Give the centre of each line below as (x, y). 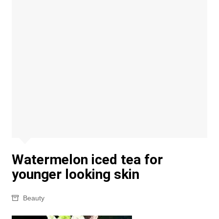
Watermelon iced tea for (87, 160)
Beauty (33, 198)
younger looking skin (75, 174)
